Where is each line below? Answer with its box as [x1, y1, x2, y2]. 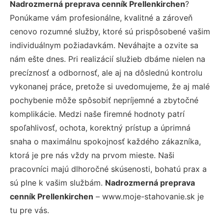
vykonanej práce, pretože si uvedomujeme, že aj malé [10, 81, 210, 91]
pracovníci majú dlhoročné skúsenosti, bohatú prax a [10, 164, 207, 174]
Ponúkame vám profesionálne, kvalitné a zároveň [10, 12, 192, 23]
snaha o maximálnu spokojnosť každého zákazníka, [10, 136, 201, 146]
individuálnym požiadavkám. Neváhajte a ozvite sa [10, 40, 198, 50]
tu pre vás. [10, 205, 49, 215]
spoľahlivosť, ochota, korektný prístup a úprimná [10, 122, 191, 133]
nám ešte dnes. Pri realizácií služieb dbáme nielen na [10, 54, 205, 64]
